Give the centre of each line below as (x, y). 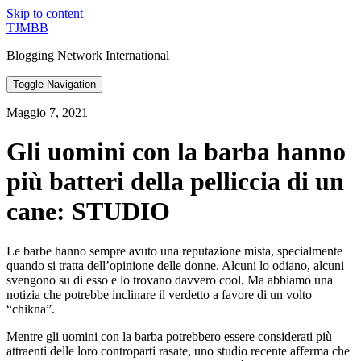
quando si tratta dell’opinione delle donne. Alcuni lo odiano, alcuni (175, 265)
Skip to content (45, 13)
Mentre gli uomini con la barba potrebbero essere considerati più (169, 336)
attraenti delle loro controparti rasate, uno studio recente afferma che (178, 351)
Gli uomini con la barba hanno (176, 152)
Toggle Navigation (54, 84)
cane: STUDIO (88, 212)
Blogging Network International (88, 55)
